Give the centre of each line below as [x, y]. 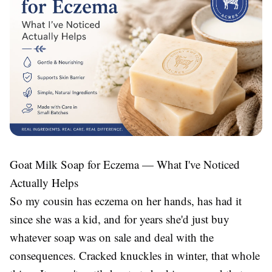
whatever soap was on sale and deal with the [112, 237]
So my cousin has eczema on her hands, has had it [126, 201]
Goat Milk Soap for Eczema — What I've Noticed [125, 165]
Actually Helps [44, 183]
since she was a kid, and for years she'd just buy [120, 219]
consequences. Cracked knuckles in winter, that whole [135, 256]
